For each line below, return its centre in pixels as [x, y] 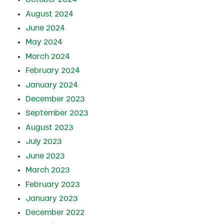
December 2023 [55, 99]
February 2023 [52, 184]
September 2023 [57, 113]
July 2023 [43, 142]
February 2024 [52, 71]
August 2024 [49, 14]
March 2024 [47, 56]
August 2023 [49, 127]
